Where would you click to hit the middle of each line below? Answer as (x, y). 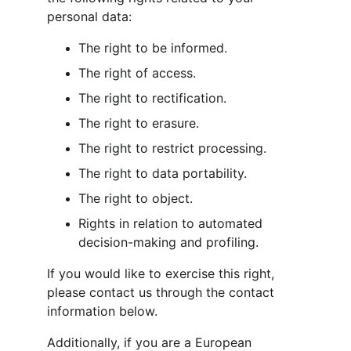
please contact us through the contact (163, 292)
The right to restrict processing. (172, 148)
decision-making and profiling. (168, 242)
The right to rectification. (152, 98)
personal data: (89, 16)
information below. (102, 311)
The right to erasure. (139, 123)
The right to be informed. (153, 48)
